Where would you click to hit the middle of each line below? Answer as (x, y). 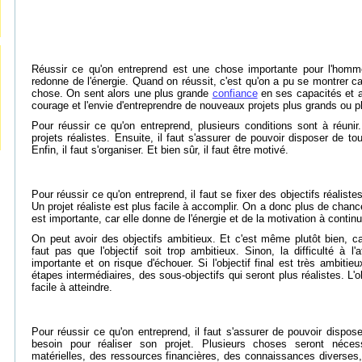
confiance (235, 93)
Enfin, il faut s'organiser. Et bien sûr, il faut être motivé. (160, 150)
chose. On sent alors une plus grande (122, 93)
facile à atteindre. (72, 287)
